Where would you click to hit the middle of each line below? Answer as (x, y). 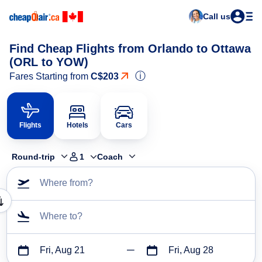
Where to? (61, 216)
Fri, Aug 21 (62, 250)
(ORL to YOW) (49, 62)
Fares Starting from (50, 76)
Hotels (77, 125)
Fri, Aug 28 (191, 250)
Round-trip (33, 157)
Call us (217, 16)
